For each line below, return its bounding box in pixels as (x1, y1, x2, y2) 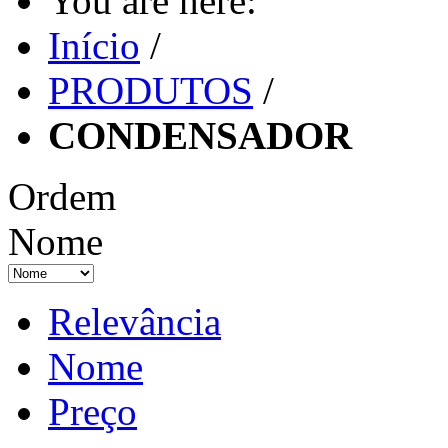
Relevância (48, 300, 221, 343)
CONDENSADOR (48, 114, 352, 157)
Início (48, 24, 140, 67)
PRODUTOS (48, 69, 253, 112)
